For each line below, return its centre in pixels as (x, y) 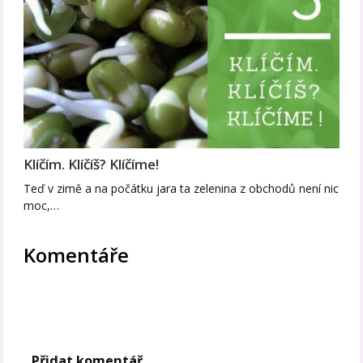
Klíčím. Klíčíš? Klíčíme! (92, 164)
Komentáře (77, 254)
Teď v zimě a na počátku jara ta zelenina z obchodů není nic (181, 188)
